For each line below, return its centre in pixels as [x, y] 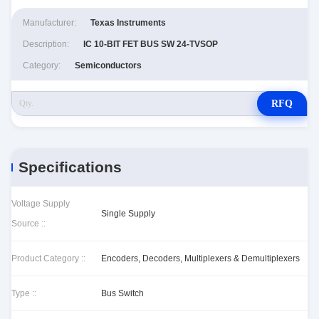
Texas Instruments [128, 23]
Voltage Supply [41, 204]
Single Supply [128, 214]
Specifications [70, 167]
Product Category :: [48, 258]
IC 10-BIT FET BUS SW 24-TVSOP [151, 44]
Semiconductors [108, 66]
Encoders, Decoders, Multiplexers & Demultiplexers [200, 258]
